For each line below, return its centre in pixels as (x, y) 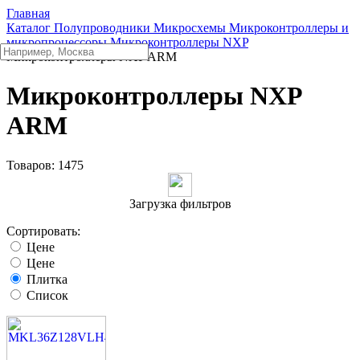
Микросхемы (190, 28)
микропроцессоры (57, 42)
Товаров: (32, 165)
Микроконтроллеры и (289, 28)
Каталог (29, 28)
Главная (28, 13)
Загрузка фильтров (180, 203)
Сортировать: (43, 231)
